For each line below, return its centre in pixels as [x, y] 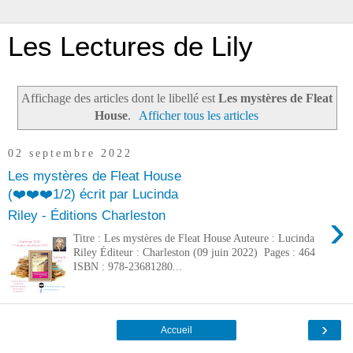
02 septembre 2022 [70, 153]
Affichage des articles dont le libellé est [119, 98]
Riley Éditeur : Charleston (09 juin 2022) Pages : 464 [195, 252]
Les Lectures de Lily [130, 46]
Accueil [176, 330]
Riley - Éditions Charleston [87, 216]
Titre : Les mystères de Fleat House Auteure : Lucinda [194, 238]
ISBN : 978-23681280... [128, 266]
